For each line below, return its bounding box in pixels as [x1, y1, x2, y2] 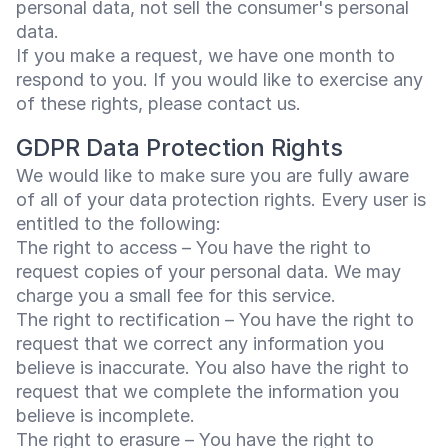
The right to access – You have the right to [16, 237, 371, 258]
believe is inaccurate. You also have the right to [16, 357, 409, 378]
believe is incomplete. [16, 405, 195, 426]
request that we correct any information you [16, 333, 384, 354]
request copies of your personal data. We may [16, 261, 401, 282]
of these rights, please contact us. [16, 93, 301, 114]
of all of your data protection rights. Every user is [16, 189, 426, 210]
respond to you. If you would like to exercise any [16, 69, 423, 90]
